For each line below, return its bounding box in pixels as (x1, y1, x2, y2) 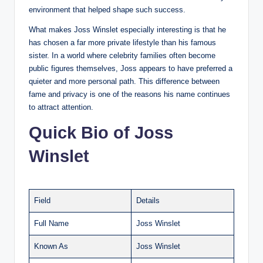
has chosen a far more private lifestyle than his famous (29, 38, 216, 47)
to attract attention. (29, 102, 93, 112)
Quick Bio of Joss (29, 123, 173, 142)
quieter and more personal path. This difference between (29, 76, 220, 86)
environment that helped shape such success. (29, 5, 186, 14)
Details (136, 195, 160, 205)
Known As (34, 241, 68, 251)
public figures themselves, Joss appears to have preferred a (29, 63, 232, 73)
